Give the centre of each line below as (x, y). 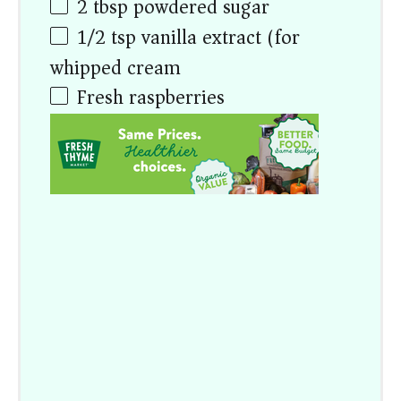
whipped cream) (120, 68)
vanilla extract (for (218, 37)
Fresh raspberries (151, 97)
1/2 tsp (107, 37)
